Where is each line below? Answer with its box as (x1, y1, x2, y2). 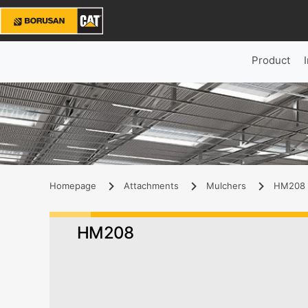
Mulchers (206, 180, 246, 191)
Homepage (49, 180, 96, 191)
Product (251, 54, 290, 67)
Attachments (124, 180, 179, 191)
